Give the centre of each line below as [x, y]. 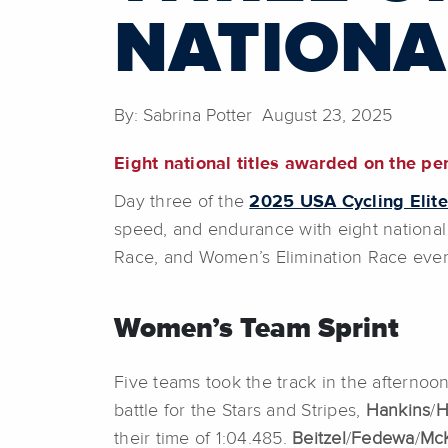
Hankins [398, 411]
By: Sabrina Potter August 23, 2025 [253, 116]
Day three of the [182, 202]
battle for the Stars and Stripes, [240, 411]
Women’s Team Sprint [256, 329]
